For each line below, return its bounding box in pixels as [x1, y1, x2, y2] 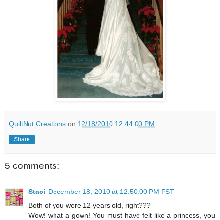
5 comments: [5, 161, 59, 171]
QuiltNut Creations [9, 120, 66, 128]
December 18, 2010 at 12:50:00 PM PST [48, 187, 174, 195]
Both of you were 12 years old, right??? [28, 201, 151, 209]
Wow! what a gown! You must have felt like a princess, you [28, 211, 215, 219]
